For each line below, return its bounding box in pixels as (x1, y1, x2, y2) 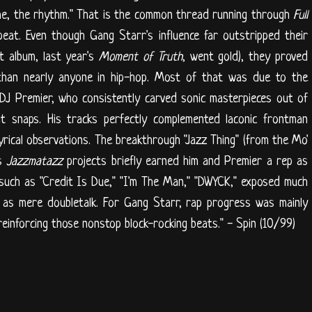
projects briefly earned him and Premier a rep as (63, 154, 309, 169)
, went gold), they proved (182, 49, 309, 64)
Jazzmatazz (6, 154, 63, 169)
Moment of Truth (99, 49, 182, 64)
